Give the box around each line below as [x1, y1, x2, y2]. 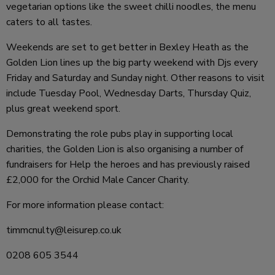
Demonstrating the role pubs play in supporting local [6, 126, 233, 141]
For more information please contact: [6, 198, 164, 212]
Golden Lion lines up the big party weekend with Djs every [6, 55, 258, 69]
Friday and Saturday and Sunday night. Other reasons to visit [6, 71, 265, 85]
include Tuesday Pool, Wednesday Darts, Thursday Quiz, [6, 86, 251, 100]
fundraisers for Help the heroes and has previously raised [6, 157, 250, 171]
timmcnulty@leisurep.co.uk [6, 223, 122, 237]
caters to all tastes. [6, 15, 92, 29]
